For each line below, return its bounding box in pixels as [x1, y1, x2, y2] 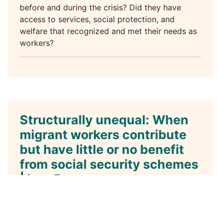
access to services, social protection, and [20, 14, 175, 24]
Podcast [72, 191, 102, 201]
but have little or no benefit [20, 142, 184, 157]
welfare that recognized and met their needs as [20, 26, 197, 36]
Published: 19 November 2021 [32, 207, 143, 217]
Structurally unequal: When [20, 112, 188, 127]
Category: [30, 191, 72, 201]
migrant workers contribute [20, 127, 186, 142]
